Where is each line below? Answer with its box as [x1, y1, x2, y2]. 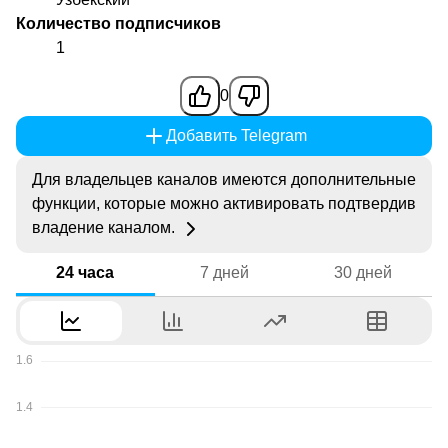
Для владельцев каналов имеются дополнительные [32, 171, 416, 189]
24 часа [56, 263, 115, 281]
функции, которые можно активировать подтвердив [32, 195, 416, 213]
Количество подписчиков [16, 15, 221, 33]
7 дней [199, 263, 249, 281]
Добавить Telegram [165, 127, 307, 145]
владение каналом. [32, 219, 179, 237]
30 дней [333, 263, 392, 281]
